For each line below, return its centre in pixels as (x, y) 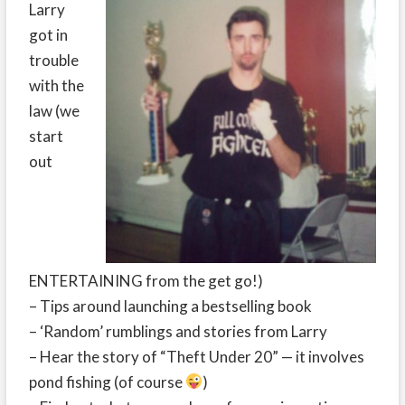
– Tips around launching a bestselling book (170, 306)
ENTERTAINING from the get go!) (146, 280)
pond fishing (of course (107, 381)
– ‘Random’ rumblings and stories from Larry (178, 331)
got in (48, 35)
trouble (53, 61)
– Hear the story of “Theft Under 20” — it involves (196, 356)
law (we (54, 111)
